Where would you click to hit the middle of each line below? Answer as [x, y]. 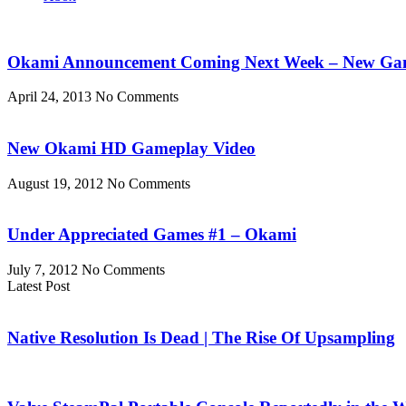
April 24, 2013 [51, 97]
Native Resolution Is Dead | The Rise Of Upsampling [201, 337]
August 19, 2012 [57, 183]
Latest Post [39, 286]
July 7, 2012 [44, 270]
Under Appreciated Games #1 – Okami [152, 235]
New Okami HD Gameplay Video [131, 148]
